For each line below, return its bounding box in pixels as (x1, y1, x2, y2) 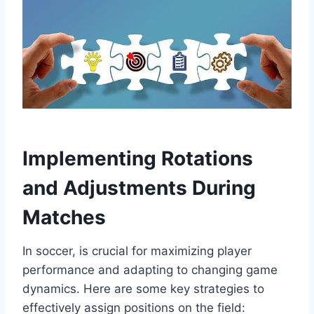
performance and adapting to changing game (22, 263, 278, 278)
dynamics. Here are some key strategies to (22, 282, 264, 296)
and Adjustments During (22, 176, 256, 200)
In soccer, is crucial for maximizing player (22, 244, 252, 259)
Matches (22, 205, 106, 230)
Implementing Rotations (22, 146, 253, 171)
